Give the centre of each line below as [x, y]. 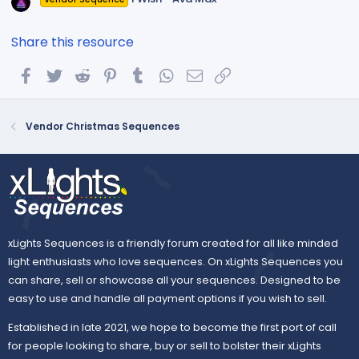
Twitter [85, 74]
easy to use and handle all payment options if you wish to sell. [167, 298]
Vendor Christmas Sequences [103, 126]
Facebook [65, 74]
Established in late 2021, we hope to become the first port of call [172, 327]
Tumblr [168, 74]
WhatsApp [208, 74]
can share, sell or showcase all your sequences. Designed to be [174, 280]
